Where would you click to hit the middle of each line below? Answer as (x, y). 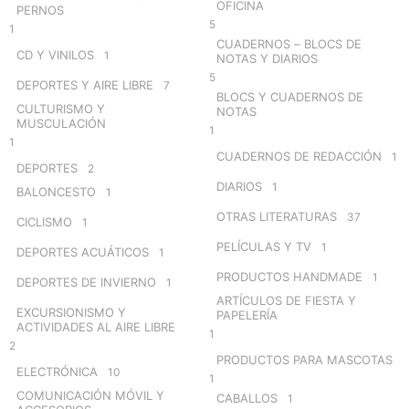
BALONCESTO (56, 191)
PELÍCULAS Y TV (264, 246)
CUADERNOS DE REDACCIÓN (299, 156)
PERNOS (40, 10)
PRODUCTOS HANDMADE (289, 276)
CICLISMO (44, 221)
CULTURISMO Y (61, 108)
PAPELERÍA (247, 315)
